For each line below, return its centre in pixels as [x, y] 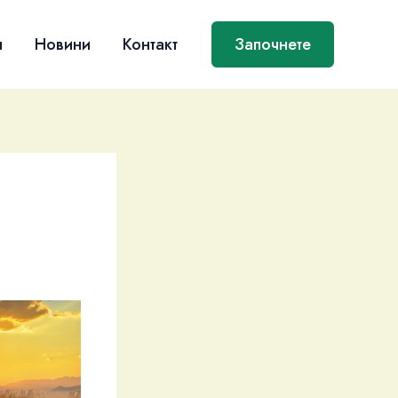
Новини [63, 44]
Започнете [273, 44]
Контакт [150, 44]
